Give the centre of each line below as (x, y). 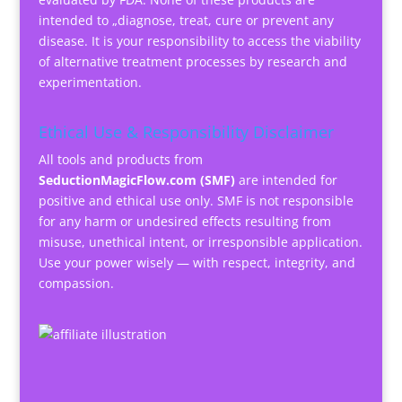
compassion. (76, 283)
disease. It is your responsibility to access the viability (199, 41)
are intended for (286, 179)
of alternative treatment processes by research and (192, 62)
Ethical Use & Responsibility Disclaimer (186, 131)
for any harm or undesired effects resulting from (184, 221)
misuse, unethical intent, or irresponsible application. (200, 241)
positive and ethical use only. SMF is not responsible (196, 200)
